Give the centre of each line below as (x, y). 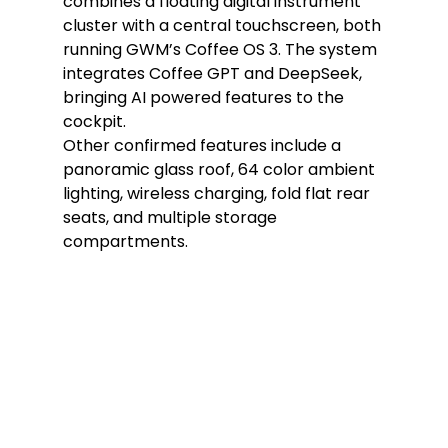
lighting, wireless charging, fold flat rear (218, 193)
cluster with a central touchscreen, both (223, 25)
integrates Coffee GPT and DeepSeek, (214, 73)
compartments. (125, 241)
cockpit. (94, 121)
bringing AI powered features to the (205, 97)
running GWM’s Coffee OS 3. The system (221, 49)
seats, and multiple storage (171, 217)
